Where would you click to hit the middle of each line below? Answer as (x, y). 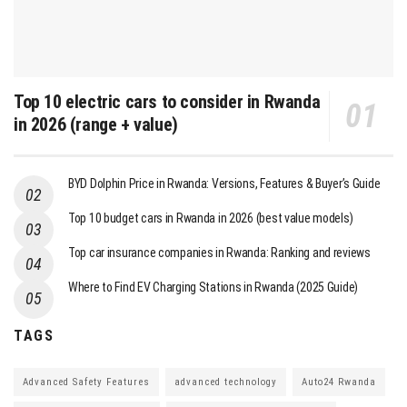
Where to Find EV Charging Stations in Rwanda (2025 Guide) (213, 288)
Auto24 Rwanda (339, 382)
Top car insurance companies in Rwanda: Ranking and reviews (219, 253)
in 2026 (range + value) (96, 125)
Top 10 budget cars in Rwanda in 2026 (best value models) (211, 218)
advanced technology (226, 382)
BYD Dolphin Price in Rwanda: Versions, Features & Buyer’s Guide (224, 184)
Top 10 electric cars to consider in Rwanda (167, 102)
